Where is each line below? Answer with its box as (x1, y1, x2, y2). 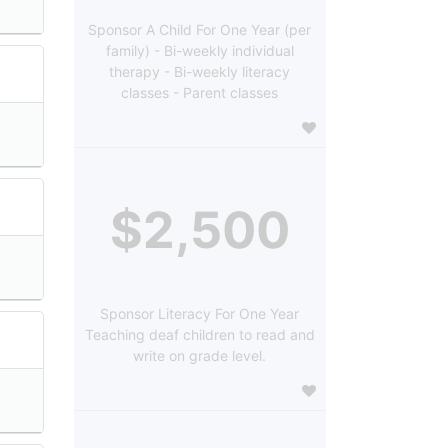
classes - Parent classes (121, 83, 279, 101)
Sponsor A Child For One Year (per (88, 20, 312, 38)
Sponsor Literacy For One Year (100, 304, 300, 322)
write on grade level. (133, 346, 267, 364)
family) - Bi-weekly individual (105, 41, 294, 59)
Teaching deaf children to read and (84, 325, 315, 343)
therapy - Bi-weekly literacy (109, 62, 291, 80)
